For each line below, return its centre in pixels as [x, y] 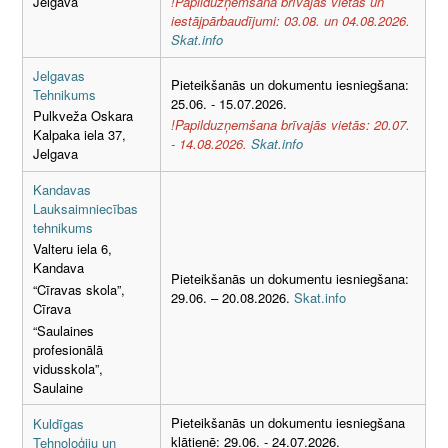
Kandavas [62, 189]
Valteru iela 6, [72, 249]
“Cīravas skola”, [79, 289]
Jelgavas [59, 75]
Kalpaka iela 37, [79, 135]
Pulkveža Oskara [83, 116]
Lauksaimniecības [85, 208]
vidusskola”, [68, 368]
